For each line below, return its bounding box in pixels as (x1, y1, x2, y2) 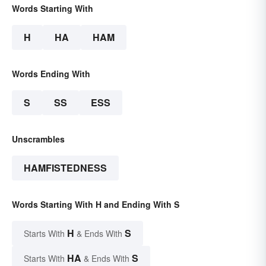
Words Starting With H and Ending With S (12, 198, 179, 211)
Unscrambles (12, 133, 65, 145)
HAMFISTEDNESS (24, 161, 107, 175)
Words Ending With (12, 68, 90, 80)
